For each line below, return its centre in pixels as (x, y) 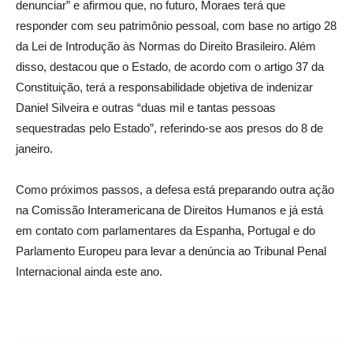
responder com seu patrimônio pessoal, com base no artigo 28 (176, 26)
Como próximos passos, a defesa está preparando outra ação (175, 190)
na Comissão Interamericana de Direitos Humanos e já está (169, 210)
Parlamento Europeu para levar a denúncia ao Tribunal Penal (171, 251)
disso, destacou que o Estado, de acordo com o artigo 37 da (170, 67)
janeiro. (34, 149)
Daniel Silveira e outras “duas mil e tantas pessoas (146, 108)
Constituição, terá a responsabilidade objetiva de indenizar (164, 87)
